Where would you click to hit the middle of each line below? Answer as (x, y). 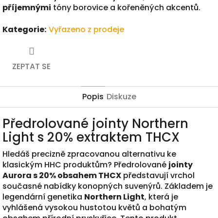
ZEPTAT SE (31, 66)
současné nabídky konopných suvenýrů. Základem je (108, 186)
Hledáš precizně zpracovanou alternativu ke (89, 154)
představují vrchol (158, 175)
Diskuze (121, 96)
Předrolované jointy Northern (95, 123)
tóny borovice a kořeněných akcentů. (126, 7)
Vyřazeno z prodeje (86, 29)
